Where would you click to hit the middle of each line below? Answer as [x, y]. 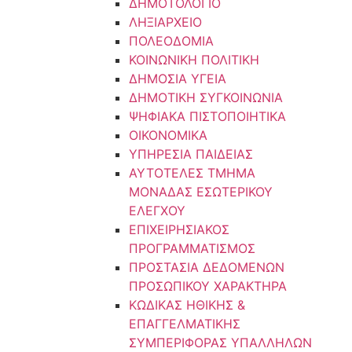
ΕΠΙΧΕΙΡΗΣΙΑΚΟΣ [179, 229]
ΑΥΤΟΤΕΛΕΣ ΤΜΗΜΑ [192, 173]
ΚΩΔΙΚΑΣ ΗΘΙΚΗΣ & [187, 305]
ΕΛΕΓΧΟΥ [157, 211]
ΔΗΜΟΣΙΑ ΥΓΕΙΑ [177, 79]
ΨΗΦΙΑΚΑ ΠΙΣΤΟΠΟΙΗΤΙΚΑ [207, 116]
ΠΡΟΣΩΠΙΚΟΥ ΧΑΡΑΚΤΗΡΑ [207, 286]
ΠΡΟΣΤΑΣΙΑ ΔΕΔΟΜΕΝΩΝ [206, 267]
